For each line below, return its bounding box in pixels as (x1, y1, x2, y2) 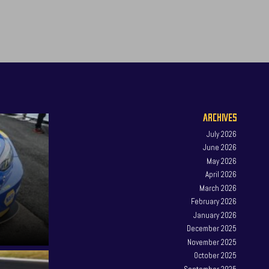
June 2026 (203, 142, 237, 153)
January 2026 (193, 210, 237, 220)
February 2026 (191, 196, 237, 207)
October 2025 (194, 250, 237, 261)
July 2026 (207, 128, 237, 139)
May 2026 (207, 156, 237, 166)
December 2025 (187, 223, 237, 234)
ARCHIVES (203, 110, 237, 124)
